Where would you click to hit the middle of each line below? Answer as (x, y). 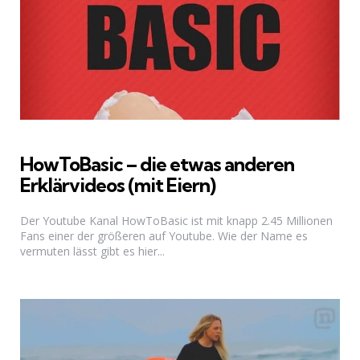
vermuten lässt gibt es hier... (92, 251)
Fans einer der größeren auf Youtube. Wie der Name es (164, 235)
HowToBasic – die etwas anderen (157, 164)
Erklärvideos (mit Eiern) (118, 185)
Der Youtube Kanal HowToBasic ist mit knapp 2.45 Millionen (176, 220)
